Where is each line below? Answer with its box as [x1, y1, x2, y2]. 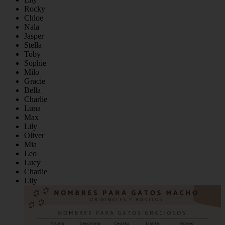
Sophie [24, 59, 46, 68]
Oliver [24, 131, 44, 140]
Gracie [24, 77, 45, 86]
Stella [24, 41, 42, 50]
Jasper [24, 32, 44, 41]
